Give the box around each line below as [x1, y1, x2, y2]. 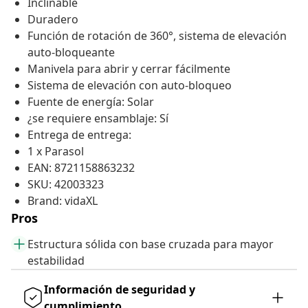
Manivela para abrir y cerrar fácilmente [27, 61, 230, 77]
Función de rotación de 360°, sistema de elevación [27, 28, 287, 44]
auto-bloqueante [27, 45, 115, 60]
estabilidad [27, 253, 85, 269]
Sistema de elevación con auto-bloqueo [27, 78, 232, 93]
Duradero [27, 12, 78, 27]
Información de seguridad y [44, 282, 195, 298]
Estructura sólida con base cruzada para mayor [27, 236, 274, 252]
